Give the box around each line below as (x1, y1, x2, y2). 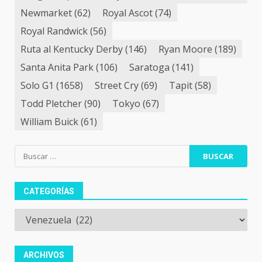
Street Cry (95, 78, 139, 92)
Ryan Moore (158, 42, 212, 56)
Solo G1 (20, 78, 54, 92)
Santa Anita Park (20, 60, 94, 74)
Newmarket (20, 6, 72, 19)
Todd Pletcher (20, 96, 82, 110)
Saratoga (129, 60, 170, 74)
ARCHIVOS (23, 250, 64, 260)
